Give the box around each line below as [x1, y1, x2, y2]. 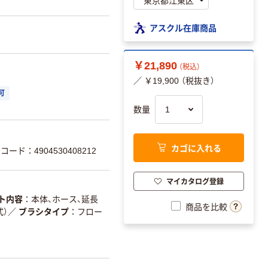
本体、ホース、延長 [31, 194, 98, 204]
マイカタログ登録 [166, 175, 224, 186]
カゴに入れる [170, 141, 221, 154]
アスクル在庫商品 [150, 21, 217, 33]
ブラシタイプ [19, 206, 69, 217]
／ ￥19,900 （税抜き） [133, 76, 215, 86]
